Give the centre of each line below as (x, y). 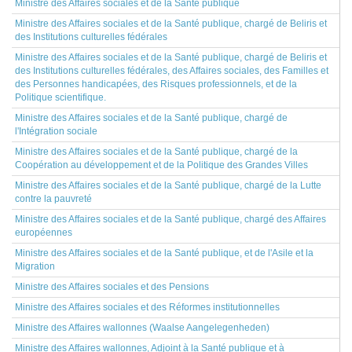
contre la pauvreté (53, 199)
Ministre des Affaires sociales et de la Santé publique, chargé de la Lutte (168, 185)
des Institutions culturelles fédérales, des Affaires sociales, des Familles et (172, 71)
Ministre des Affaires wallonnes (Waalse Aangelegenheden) (142, 328)
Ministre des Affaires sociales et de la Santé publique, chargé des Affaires (170, 219)
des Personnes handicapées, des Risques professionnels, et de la (156, 84)
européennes (44, 233)
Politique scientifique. (60, 97)
